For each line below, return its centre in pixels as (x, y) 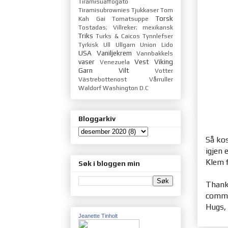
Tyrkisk (88, 45)
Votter (164, 70)
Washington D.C (126, 88)
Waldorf (90, 88)
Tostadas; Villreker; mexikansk (126, 27)
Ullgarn (125, 45)
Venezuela (115, 62)
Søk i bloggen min (109, 164)
